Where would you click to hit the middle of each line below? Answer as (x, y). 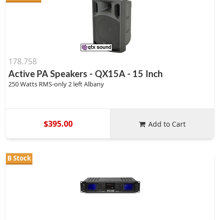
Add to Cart (167, 124)
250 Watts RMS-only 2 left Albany (56, 84)
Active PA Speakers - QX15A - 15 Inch (85, 74)
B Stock (19, 158)
